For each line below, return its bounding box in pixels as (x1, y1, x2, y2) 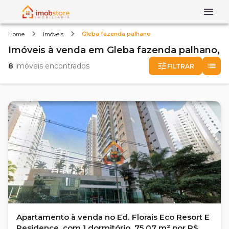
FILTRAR (167, 62, 194, 70)
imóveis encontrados (13, 61, 89, 71)
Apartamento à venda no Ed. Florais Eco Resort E (16, 212, 210, 222)
